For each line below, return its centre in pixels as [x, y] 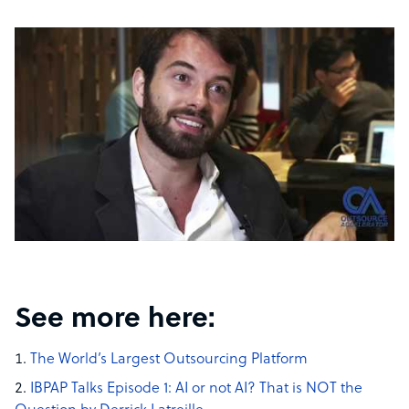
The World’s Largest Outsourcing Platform [169, 359]
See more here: [115, 320]
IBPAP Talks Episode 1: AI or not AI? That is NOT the [196, 388]
